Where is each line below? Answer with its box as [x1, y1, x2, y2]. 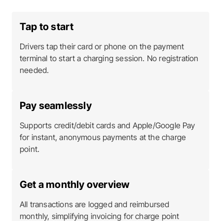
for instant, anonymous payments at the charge [20, 132, 186, 142]
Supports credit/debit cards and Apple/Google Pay [20, 120, 195, 130]
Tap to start [20, 21, 74, 33]
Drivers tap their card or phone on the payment [20, 41, 184, 51]
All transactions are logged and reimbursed [20, 199, 170, 209]
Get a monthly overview [20, 179, 130, 190]
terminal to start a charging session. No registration [20, 53, 199, 63]
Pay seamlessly [20, 100, 92, 111]
